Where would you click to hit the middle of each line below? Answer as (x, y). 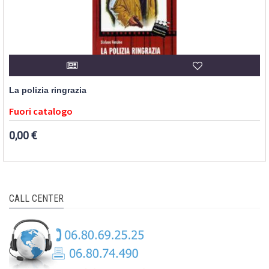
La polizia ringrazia (48, 90)
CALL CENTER (36, 198)
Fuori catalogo (41, 111)
